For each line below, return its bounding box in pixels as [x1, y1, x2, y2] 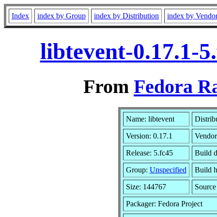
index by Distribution [94, 12, 159, 20]
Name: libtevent [125, 114, 174, 123]
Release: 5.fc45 [125, 148, 173, 157]
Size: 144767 [125, 182, 166, 191]
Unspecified [149, 165, 186, 174]
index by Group [37, 12, 86, 20]
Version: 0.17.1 [125, 131, 172, 140]
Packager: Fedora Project [125, 199, 202, 208]
